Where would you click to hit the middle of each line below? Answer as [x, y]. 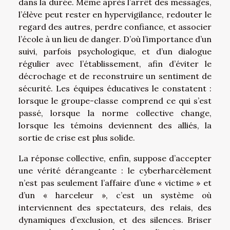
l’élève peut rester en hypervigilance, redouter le [115, 14]
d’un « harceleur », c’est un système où [115, 195]
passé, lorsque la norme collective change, [115, 113]
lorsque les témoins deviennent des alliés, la [115, 125]
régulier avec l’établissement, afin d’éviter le [115, 63]
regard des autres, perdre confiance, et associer [115, 26]
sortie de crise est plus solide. [77, 137]
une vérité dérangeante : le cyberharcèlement [115, 170]
